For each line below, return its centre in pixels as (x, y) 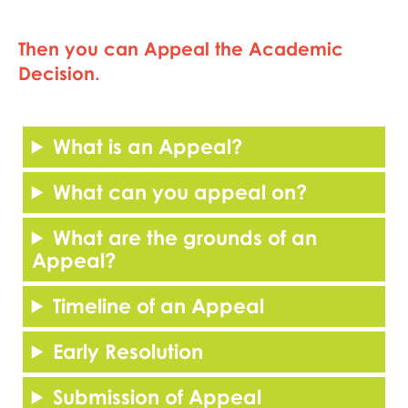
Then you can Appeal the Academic (180, 48)
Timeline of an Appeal (159, 305)
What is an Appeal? (148, 146)
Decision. (59, 72)
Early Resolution (128, 351)
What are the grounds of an (185, 237)
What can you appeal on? (180, 191)
